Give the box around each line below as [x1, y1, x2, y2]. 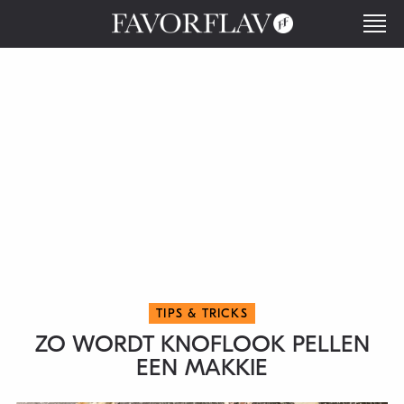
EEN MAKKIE [136, 354, 268, 381]
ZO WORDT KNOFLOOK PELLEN [34, 331, 370, 358]
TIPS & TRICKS [156, 306, 248, 321]
